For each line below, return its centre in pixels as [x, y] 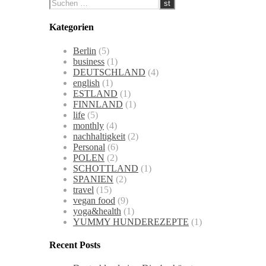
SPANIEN [93, 179]
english [86, 83]
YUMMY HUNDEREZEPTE [131, 221]
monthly [88, 125]
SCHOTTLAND [106, 168]
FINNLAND [98, 104]
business [89, 61]
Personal [89, 147]
